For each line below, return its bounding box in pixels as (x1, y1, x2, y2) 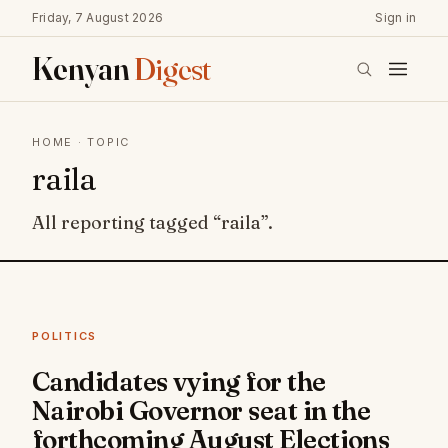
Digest (133, 49, 211, 88)
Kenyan (32, 49, 134, 88)
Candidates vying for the (32, 366, 326, 398)
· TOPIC (73, 135, 131, 149)
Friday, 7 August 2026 (32, 10, 164, 25)
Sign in (375, 10, 416, 25)
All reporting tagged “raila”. (32, 211, 273, 234)
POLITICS (32, 329, 98, 343)
